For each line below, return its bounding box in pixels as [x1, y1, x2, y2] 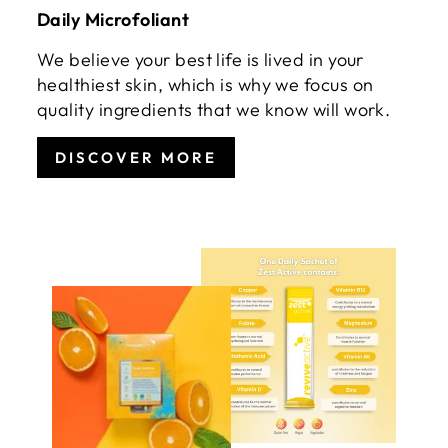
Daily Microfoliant [37, 8, 190, 32]
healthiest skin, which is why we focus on [37, 73, 374, 97]
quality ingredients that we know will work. [37, 98, 391, 122]
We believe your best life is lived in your [37, 48, 364, 72]
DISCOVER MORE [55, 148, 217, 168]
